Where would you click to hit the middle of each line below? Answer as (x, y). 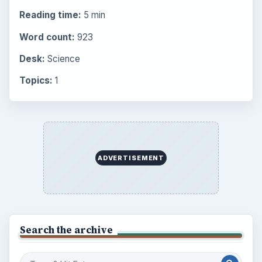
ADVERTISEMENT (131, 158)
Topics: (36, 80)
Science (62, 58)
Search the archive (66, 230)
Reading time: (50, 15)
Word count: (47, 37)
